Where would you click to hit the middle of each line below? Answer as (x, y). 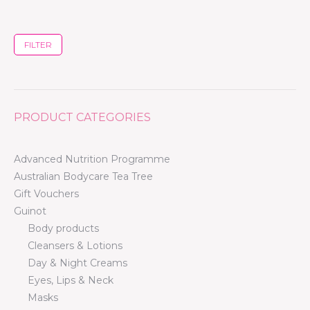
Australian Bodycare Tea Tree (83, 176)
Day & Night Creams (77, 263)
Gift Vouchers (46, 193)
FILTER (38, 44)
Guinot (30, 211)
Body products (63, 228)
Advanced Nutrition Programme (92, 159)
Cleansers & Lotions (75, 245)
